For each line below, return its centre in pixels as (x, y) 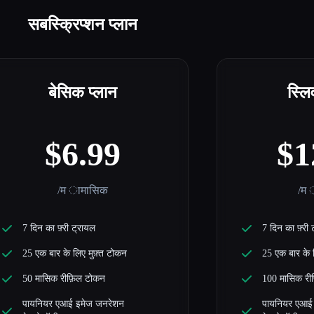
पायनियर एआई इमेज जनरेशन (73, 303)
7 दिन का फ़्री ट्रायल (59, 228)
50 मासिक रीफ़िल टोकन (63, 278)
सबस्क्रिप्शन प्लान (83, 24)
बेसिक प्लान (82, 92)
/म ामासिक (82, 190)
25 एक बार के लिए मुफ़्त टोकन (74, 253)
